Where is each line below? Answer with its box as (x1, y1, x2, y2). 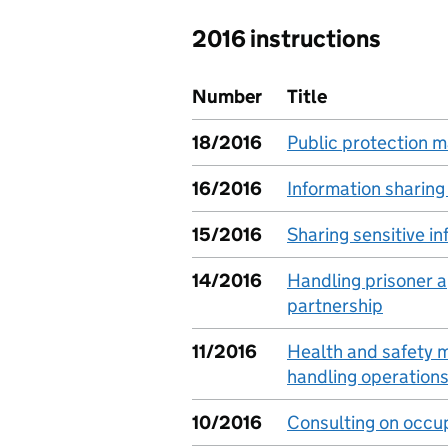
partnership (287, 294, 383, 317)
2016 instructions (192, 24, 381, 53)
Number (192, 85, 262, 108)
